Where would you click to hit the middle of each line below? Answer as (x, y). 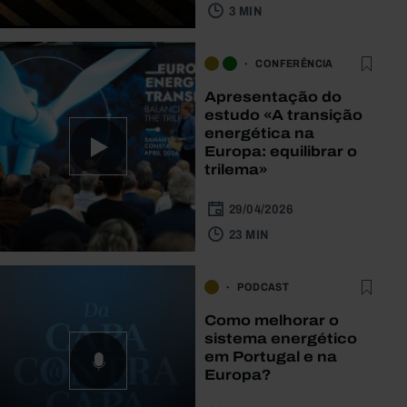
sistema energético (281, 338)
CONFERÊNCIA (294, 63)
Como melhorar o (272, 320)
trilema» (236, 169)
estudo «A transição (284, 114)
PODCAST (263, 287)
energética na (260, 133)
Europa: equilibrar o (281, 151)
